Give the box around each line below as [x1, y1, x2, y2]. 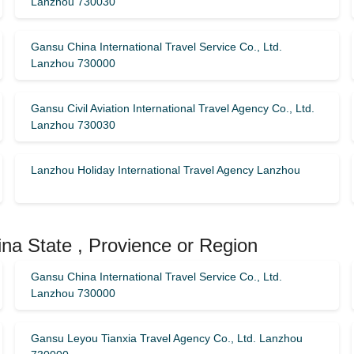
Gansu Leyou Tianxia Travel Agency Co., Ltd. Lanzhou [30, 332, 303, 345]
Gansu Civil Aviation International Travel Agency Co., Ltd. [30, 102, 314, 115]
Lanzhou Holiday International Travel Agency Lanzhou [30, 164, 300, 176]
